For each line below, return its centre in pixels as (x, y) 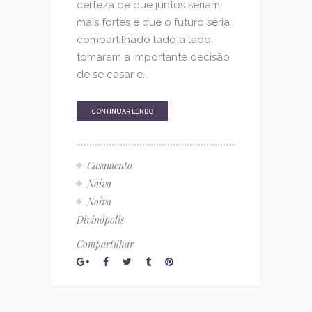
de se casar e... (113, 75)
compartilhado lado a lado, (145, 40)
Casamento (110, 166)
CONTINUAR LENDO (122, 112)
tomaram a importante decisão (153, 57)
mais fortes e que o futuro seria (153, 23)
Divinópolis (100, 219)
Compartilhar (105, 244)
